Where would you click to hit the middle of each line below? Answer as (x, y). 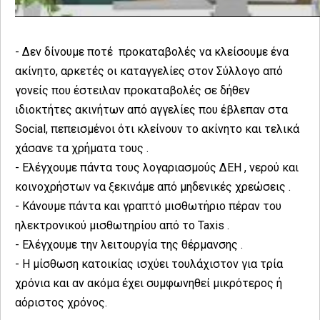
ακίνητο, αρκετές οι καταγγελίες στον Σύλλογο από (149, 71)
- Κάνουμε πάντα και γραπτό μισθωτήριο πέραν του (148, 206)
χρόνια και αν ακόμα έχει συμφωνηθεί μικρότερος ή (149, 283)
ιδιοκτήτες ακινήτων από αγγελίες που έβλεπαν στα (151, 109)
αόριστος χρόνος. (62, 302)
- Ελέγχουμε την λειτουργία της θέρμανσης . (129, 244)
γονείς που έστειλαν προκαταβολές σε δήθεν (132, 90)
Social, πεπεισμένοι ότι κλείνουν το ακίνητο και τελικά (157, 129)
